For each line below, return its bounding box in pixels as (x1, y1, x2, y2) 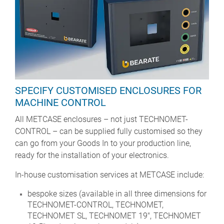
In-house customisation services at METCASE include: (15, 170, 204, 180)
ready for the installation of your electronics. (15, 150, 169, 160)
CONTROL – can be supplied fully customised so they (15, 126, 202, 136)
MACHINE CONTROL (15, 96, 106, 109)
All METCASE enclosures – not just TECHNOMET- (15, 114, 188, 124)
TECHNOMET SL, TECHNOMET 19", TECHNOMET (27, 211, 201, 221)
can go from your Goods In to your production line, (15, 138, 191, 148)
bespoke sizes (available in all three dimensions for (27, 189, 206, 199)
